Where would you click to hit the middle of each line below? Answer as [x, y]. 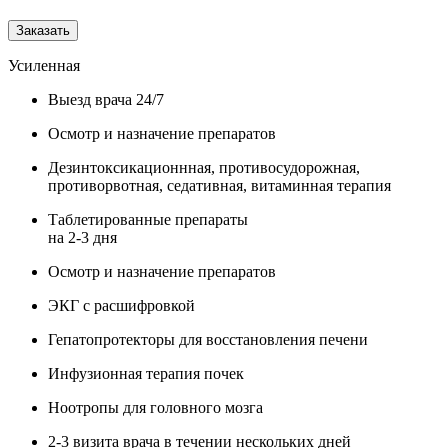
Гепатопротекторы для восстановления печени [208, 339]
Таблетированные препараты [148, 219]
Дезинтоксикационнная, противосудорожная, [204, 167]
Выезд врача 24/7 [106, 99]
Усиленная [44, 65]
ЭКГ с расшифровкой [121, 305]
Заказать [43, 30]
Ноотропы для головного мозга [155, 407]
